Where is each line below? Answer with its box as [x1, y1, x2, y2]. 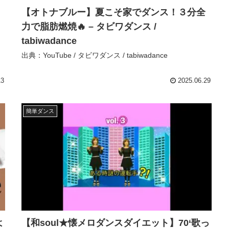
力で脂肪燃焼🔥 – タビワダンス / [21, 21, 156, 32]
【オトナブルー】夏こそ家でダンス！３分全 [21, 7, 205, 17]
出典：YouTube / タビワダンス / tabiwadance [21, 51, 168, 59]
